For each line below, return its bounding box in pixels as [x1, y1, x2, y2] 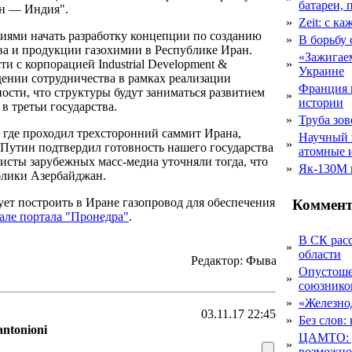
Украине [299, 64, 344, 78]
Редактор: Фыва [191, 254, 277, 267]
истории [299, 96, 343, 109]
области [299, 247, 341, 261]
